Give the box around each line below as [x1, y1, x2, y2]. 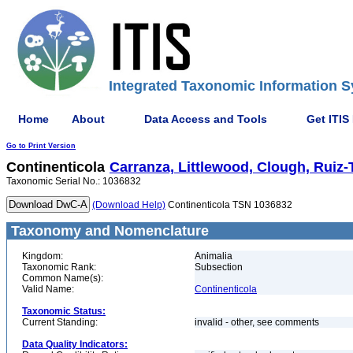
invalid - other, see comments [195, 317, 321, 328]
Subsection [195, 262, 243, 273]
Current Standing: [22, 317, 98, 328]
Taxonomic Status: [22, 306, 106, 317]
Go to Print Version [6, 142, 76, 150]
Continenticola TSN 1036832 [165, 199, 292, 210]
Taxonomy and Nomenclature [7, 223, 209, 239]
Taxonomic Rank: [22, 262, 96, 273]
